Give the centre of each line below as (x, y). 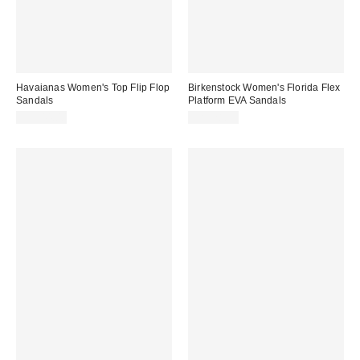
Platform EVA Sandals (237, 100)
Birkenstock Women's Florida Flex (264, 87)
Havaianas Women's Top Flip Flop (93, 87)
